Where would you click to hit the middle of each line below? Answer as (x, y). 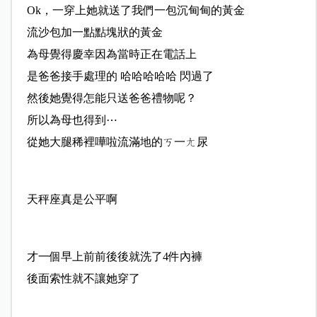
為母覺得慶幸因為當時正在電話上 (111, 54)
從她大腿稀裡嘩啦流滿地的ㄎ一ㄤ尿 (117, 142)
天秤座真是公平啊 (72, 200)
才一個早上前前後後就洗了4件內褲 (114, 257)
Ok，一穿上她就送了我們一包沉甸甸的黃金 (136, 11)
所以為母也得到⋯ (72, 120)
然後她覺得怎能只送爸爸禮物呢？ (111, 98)
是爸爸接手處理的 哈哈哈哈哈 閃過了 (120, 76)
